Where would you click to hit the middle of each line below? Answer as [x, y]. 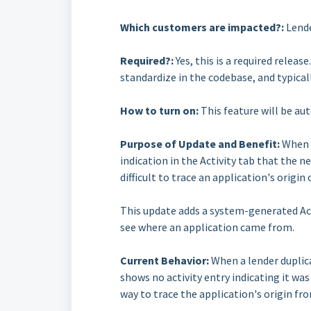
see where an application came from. [207, 227]
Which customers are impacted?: [202, 27]
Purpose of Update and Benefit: [200, 144]
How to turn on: [159, 110]
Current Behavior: [165, 260]
